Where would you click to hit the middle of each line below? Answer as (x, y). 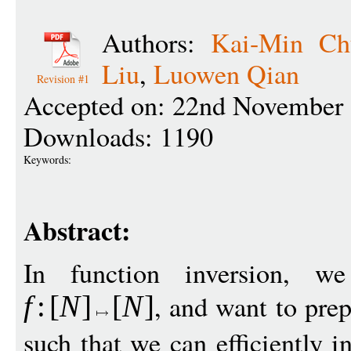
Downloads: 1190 (118, 136)
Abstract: (77, 230)
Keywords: (49, 159)
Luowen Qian (226, 74)
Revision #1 (63, 79)
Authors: (157, 42)
